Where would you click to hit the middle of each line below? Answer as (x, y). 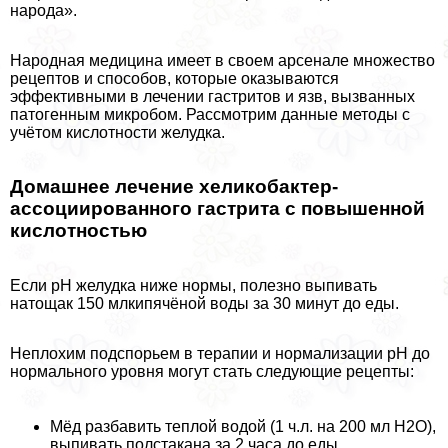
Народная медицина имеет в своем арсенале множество (222, 60)
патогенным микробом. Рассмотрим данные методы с (210, 114)
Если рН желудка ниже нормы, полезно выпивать (193, 285)
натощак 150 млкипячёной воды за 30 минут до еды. (204, 303)
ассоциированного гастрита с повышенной (217, 209)
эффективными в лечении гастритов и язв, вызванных (212, 96)
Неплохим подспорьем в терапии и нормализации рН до (220, 353)
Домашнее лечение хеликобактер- (174, 187)
